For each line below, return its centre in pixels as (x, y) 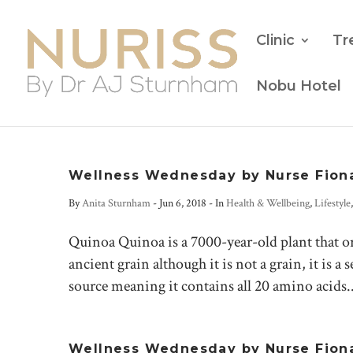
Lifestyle (333, 203)
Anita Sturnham (116, 203)
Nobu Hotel (299, 86)
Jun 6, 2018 (183, 203)
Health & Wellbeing (268, 203)
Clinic (275, 40)
